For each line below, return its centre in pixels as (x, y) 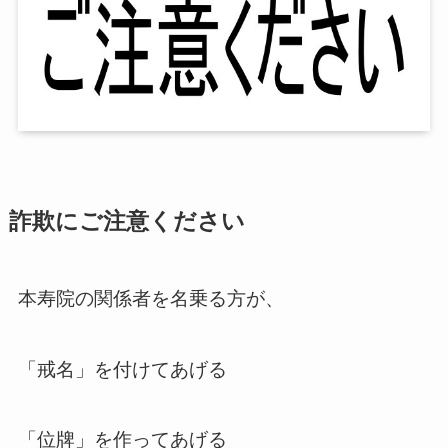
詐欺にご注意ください (126, 222)
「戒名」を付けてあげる (122, 369)
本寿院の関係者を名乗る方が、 (150, 299)
